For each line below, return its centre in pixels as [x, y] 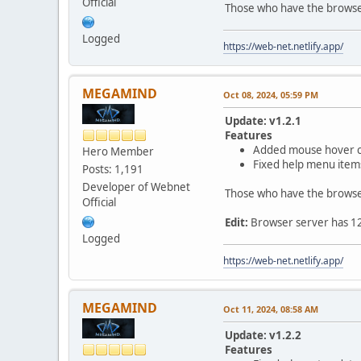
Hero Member [118, 152]
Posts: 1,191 [113, 170]
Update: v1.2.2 [263, 336]
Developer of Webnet [136, 187]
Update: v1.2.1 [263, 121]
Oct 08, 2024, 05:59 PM [271, 95]
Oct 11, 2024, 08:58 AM [271, 309]
